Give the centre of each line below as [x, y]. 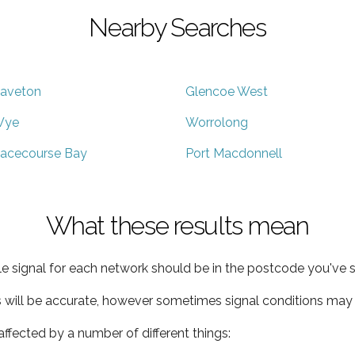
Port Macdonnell [234, 153]
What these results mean [177, 225]
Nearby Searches [177, 27]
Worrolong [217, 122]
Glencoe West [227, 91]
